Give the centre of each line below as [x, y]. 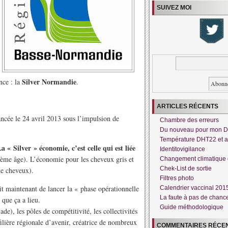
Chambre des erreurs [189, 120]
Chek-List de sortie [186, 168]
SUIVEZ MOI [174, 8]
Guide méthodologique [192, 207]
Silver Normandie [49, 82]
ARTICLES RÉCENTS [188, 106]
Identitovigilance [182, 149]
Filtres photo [177, 178]
